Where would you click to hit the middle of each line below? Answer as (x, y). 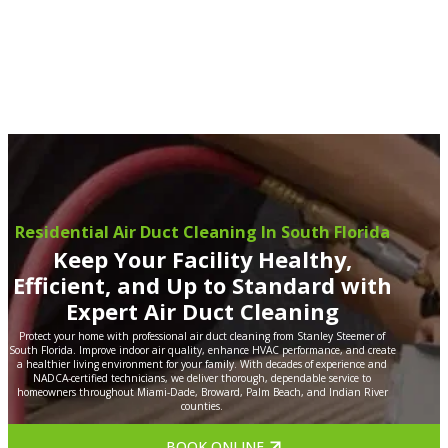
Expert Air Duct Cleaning (202, 312)
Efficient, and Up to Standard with (202, 286)
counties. (202, 406)
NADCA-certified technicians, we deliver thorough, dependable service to (202, 378)
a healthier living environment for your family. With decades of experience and (202, 364)
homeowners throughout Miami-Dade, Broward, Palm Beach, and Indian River (202, 392)
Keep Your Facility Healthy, (202, 260)
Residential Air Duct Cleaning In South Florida (202, 231)
